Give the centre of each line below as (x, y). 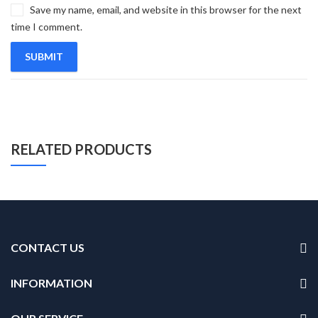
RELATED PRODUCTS (81, 149)
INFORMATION (51, 283)
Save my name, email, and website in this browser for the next (166, 9)
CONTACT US (48, 247)
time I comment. (46, 26)
